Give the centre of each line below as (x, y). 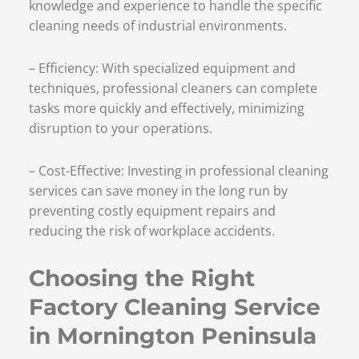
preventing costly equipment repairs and (152, 210)
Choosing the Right (141, 278)
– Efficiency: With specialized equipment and (162, 68)
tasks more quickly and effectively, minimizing (166, 108)
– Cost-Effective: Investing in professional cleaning (178, 170)
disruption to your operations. (120, 128)
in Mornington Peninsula (172, 335)
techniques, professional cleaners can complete (173, 88)
